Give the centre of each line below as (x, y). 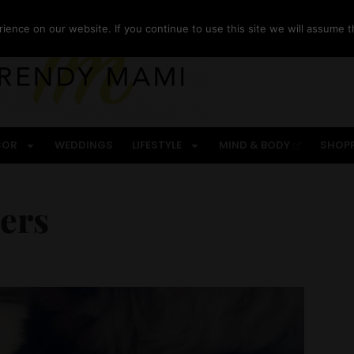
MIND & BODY (255, 145)
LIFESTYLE (157, 145)
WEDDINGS (84, 145)
